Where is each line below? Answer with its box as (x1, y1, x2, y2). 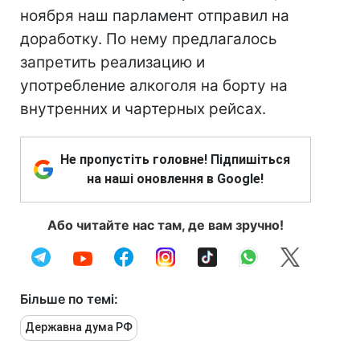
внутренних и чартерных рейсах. (20, 100, 266, 118)
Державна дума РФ (25, 321, 133, 333)
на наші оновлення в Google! (87, 171, 264, 186)
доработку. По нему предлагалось (20, 30, 277, 48)
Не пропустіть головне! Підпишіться (60, 152, 290, 167)
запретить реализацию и (20, 53, 205, 72)
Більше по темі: (20, 291, 118, 307)
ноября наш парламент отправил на (20, 6, 289, 25)
